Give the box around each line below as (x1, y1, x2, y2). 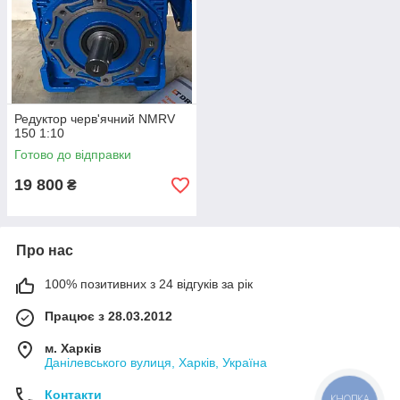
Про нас (16, 243, 73, 259)
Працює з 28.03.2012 (45, 309, 172, 324)
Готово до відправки (14, 147, 131, 162)
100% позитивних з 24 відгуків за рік (45, 277, 253, 292)
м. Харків (45, 341, 102, 356)
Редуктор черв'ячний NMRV (14, 112, 175, 127)
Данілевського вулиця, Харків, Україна (45, 355, 267, 371)
